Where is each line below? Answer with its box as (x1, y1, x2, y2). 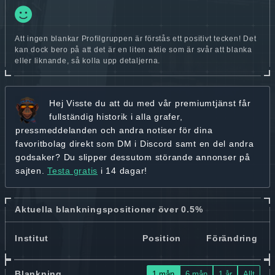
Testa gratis (47, 166, 98, 176)
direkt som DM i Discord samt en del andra (66, 139, 254, 149)
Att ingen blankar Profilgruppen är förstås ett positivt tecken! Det (15, 34, 257, 44)
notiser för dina (147, 125, 213, 136)
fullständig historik (49, 112, 128, 122)
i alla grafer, (128, 112, 183, 122)
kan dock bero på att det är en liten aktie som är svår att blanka (15, 45, 252, 55)
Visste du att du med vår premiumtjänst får (63, 98, 251, 109)
